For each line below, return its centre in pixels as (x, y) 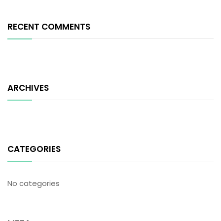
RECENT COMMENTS (49, 27)
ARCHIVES (28, 88)
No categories (34, 184)
